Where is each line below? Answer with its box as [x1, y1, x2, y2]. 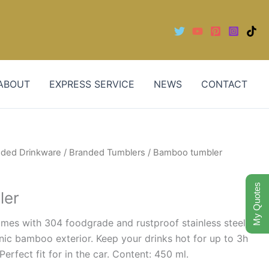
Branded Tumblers [69, 147, 146, 158]
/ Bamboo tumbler [145, 147, 223, 158]
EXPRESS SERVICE [49, 77, 134, 90]
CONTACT [201, 77, 247, 90]
